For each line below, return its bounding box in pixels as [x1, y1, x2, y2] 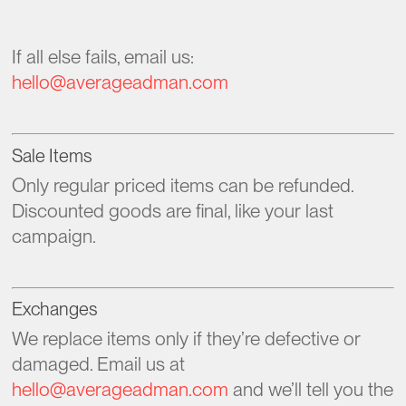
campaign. [12, 224, 97, 247]
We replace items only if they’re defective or [12, 327, 362, 350]
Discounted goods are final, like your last [12, 198, 334, 222]
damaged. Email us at [12, 353, 186, 375]
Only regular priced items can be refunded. [12, 173, 354, 197]
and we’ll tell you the [228, 378, 394, 401]
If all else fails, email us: [12, 45, 195, 68]
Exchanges [12, 298, 98, 320]
